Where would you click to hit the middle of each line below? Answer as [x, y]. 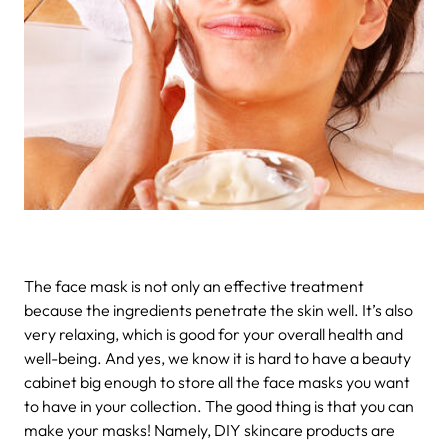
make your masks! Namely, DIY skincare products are [209, 429]
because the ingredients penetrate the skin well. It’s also [218, 309]
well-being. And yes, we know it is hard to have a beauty [217, 357]
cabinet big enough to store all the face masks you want [217, 381]
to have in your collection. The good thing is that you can [219, 405]
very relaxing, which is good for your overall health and [213, 333]
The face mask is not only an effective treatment [194, 285]
